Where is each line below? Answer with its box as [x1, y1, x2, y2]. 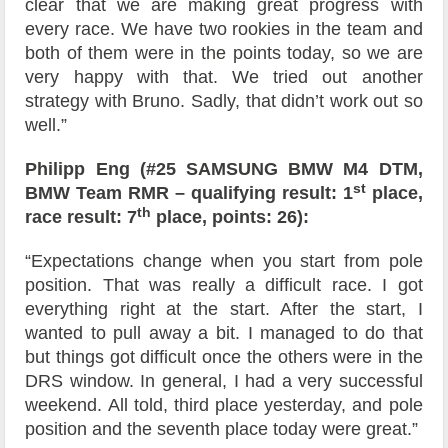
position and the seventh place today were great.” [25, 419, 419, 440]
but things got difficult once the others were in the [25, 347, 423, 368]
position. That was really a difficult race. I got [25, 275, 423, 296]
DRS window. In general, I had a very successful [25, 371, 423, 392]
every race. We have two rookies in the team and [25, 19, 423, 40]
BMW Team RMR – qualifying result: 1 [25, 183, 353, 204]
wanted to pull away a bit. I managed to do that [25, 323, 423, 344]
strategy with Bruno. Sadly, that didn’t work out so [25, 91, 423, 112]
